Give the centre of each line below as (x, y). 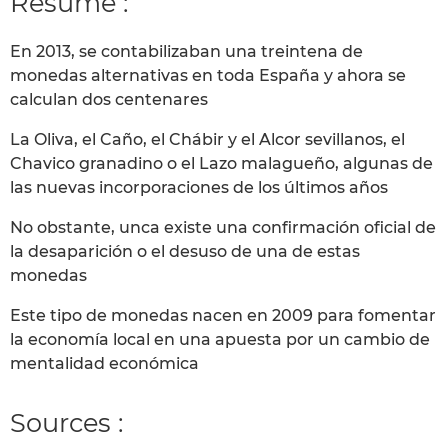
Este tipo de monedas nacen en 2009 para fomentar (223, 316)
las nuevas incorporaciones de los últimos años (199, 188)
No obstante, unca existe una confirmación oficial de (223, 228)
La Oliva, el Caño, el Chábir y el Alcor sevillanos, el (207, 140)
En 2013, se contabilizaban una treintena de (186, 52)
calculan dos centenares (109, 100)
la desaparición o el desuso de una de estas (185, 252)
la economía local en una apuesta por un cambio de (220, 340)
